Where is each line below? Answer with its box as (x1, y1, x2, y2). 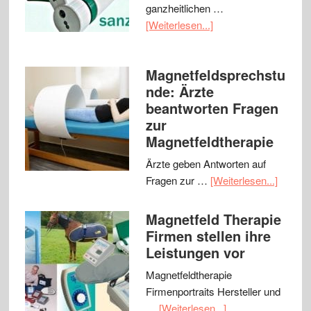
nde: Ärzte (145, 81, 214, 102)
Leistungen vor (145, 242, 245, 263)
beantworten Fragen (145, 98, 278, 119)
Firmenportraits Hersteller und (145, 284, 280, 299)
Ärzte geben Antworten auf (145, 156, 266, 171)
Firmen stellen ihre (145, 226, 271, 246)
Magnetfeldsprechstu (145, 65, 285, 85)
